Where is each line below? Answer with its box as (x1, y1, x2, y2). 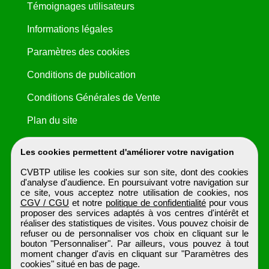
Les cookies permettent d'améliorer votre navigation (20, 147, 234, 157)
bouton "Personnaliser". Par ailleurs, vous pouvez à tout (20, 238, 249, 249)
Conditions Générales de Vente (26, 92, 160, 103)
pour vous (206, 198, 249, 208)
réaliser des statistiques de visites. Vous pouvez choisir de (20, 218, 249, 228)
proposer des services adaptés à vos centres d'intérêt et (20, 208, 249, 218)
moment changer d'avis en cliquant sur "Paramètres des (20, 249, 249, 259)
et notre (69, 198, 106, 208)
